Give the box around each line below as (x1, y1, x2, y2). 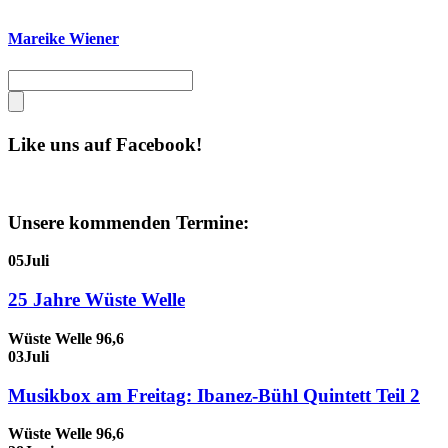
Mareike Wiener (8, 30, 119, 48)
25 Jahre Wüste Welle (8, 289, 185, 311)
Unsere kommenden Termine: (8, 211, 249, 233)
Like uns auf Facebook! (8, 134, 202, 156)
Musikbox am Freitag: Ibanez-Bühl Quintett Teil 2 (8, 384, 420, 406)
